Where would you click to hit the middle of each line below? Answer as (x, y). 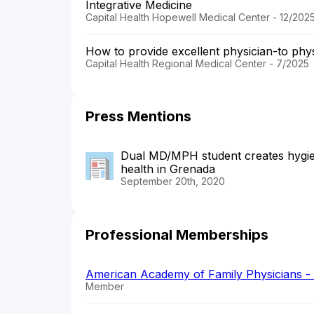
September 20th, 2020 (173, 181)
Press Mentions (138, 116)
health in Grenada (168, 169)
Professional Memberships (177, 234)
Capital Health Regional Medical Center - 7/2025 (197, 63)
